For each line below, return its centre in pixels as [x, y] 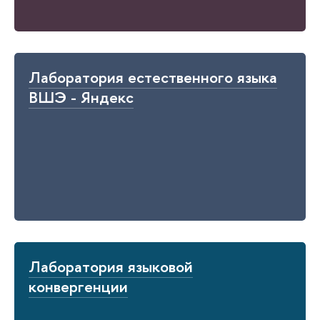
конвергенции [78, 287]
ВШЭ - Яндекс [81, 97]
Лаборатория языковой [111, 267]
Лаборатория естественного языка [153, 77]
